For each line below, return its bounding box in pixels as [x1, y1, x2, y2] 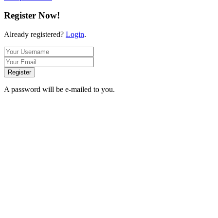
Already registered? [4, 30, 66, 39]
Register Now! [4, 10, 60, 21]
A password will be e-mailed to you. [4, 85, 115, 94]
